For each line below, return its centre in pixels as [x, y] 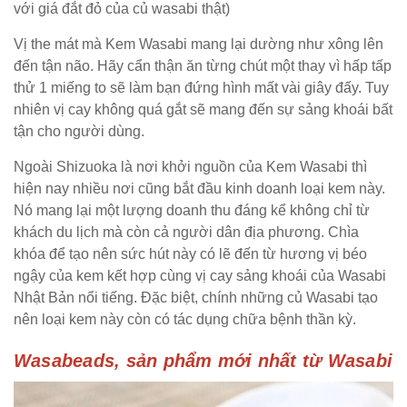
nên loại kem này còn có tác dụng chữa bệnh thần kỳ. [185, 320]
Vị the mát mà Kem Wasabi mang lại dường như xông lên [199, 45]
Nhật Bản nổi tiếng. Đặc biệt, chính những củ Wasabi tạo [196, 298]
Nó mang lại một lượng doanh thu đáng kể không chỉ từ [192, 211]
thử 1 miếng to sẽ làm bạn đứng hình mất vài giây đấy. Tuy [201, 88]
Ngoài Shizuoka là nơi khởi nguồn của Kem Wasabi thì [190, 167]
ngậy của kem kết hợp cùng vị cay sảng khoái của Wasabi [200, 276]
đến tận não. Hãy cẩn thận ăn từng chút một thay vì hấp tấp [203, 66]
